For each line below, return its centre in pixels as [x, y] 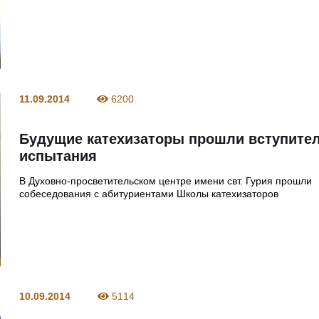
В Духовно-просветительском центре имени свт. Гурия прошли [166, 181]
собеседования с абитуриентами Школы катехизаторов [149, 194]
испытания [58, 156]
